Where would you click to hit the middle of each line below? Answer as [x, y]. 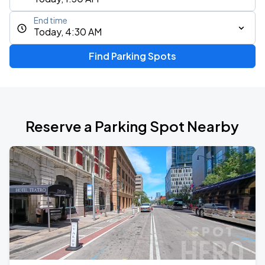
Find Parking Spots [132, 56]
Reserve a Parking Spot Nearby [132, 126]
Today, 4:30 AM [68, 32]
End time [51, 20]
